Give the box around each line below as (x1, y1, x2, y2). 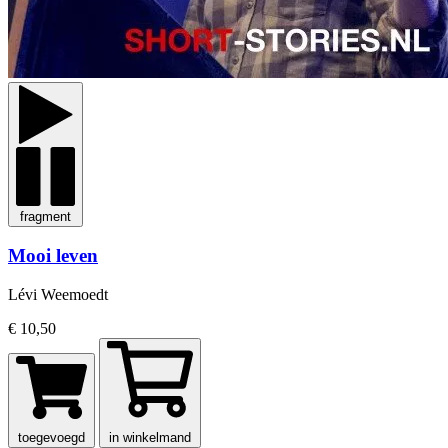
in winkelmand (109, 430, 191, 445)
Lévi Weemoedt (8, 286, 108, 303)
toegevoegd (18, 430, 85, 445)
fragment (20, 208, 71, 224)
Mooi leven (8, 245, 98, 267)
